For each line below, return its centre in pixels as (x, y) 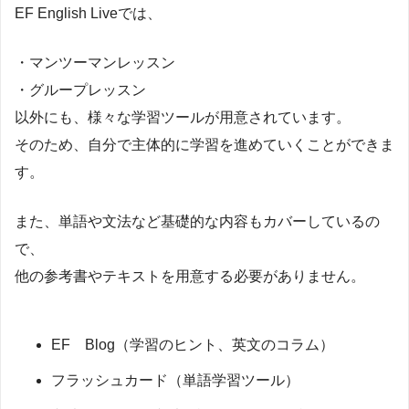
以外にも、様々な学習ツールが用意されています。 (183, 117)
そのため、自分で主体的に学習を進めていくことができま (204, 144)
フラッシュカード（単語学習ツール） (175, 380)
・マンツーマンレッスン (95, 62)
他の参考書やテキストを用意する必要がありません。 (190, 276)
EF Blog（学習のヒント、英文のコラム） (193, 344)
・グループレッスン (80, 89)
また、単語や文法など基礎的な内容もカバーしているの (197, 221)
